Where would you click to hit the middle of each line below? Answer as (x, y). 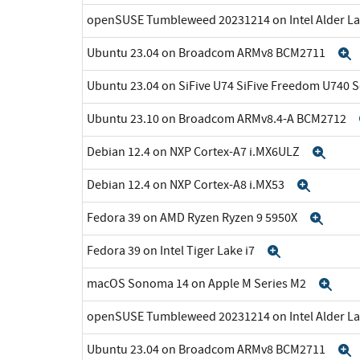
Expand (308, 251)
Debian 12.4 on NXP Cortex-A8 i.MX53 (187, 184)
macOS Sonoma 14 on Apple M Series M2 (198, 283)
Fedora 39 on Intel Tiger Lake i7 (172, 250)
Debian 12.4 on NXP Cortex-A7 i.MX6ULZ (194, 151)
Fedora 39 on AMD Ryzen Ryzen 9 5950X (193, 217)
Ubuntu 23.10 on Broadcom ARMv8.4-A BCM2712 (218, 119)
